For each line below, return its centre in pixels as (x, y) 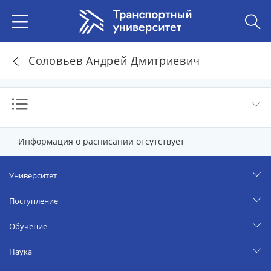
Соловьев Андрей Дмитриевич (115, 60)
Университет (33, 175)
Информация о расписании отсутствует (101, 141)
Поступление (34, 201)
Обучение (28, 226)
